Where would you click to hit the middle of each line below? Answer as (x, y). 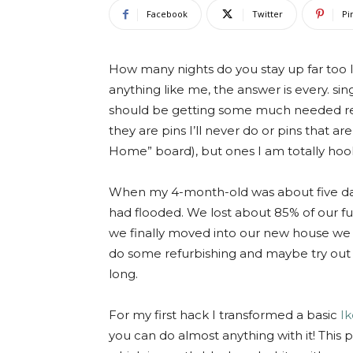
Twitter (268, 14)
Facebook (167, 14)
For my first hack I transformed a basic (225, 315)
